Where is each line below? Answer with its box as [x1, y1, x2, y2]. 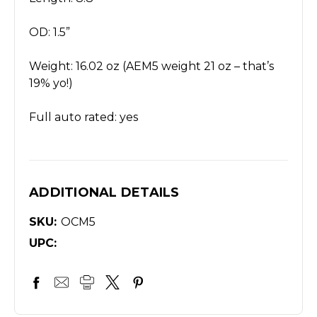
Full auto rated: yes [29, 110, 138, 124]
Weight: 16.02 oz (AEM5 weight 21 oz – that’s [29, 59, 274, 73]
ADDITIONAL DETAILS [29, 184, 180, 200]
